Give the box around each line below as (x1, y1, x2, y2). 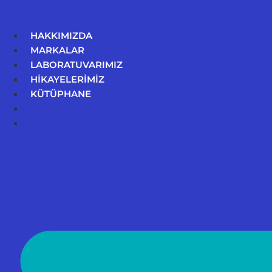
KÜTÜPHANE (30, 87, 91, 100)
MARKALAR (30, 44, 84, 56)
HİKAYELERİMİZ (30, 73, 104, 85)
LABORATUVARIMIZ (30, 58, 123, 70)
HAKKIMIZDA (30, 29, 92, 41)
